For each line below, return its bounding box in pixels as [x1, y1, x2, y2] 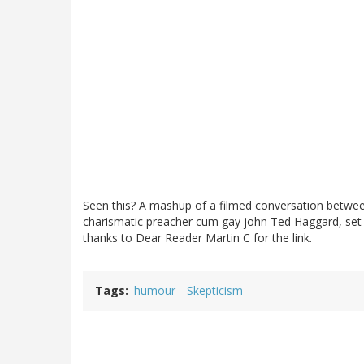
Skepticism [187, 283, 243, 299]
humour [134, 283, 175, 299]
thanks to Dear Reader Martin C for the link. [83, 230, 312, 246]
